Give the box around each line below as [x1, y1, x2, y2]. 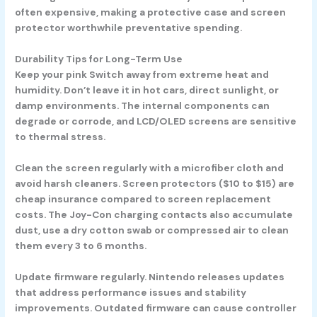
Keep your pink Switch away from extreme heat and [15, 67, 270, 81]
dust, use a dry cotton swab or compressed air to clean [15, 223, 289, 236]
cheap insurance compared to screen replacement [15, 192, 272, 205]
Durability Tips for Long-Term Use [15, 52, 183, 65]
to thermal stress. [15, 129, 106, 143]
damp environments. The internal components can [15, 98, 270, 112]
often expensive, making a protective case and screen [15, 6, 287, 18]
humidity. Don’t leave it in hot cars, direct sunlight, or [15, 83, 279, 96]
